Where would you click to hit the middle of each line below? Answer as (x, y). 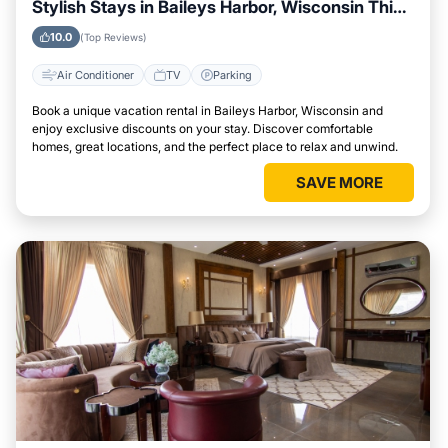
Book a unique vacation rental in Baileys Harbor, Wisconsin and (207, 110)
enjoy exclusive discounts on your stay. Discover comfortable (202, 128)
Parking (232, 74)
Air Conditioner (95, 74)
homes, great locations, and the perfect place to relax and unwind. (215, 146)
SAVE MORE (339, 182)
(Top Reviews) (113, 37)
